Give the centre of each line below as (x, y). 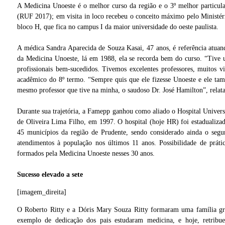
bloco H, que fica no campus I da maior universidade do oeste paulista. (118, 27)
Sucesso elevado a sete (50, 175)
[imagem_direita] (42, 192)
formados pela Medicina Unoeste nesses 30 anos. (86, 154)
